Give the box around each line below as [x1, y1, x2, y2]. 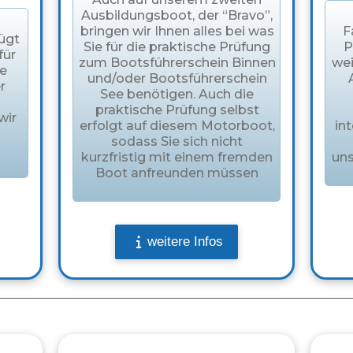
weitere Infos [147, 234, 223, 250]
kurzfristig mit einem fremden [81, 150, 273, 165]
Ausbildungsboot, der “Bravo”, [81, 8, 273, 24]
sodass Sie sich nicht [111, 134, 243, 150]
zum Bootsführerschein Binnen [78, 55, 276, 71]
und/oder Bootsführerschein [87, 71, 267, 87]
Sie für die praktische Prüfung [84, 39, 271, 55]
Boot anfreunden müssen [95, 165, 259, 181]
